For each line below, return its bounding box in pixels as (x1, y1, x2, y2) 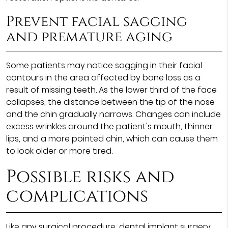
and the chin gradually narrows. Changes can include (6, 108, 221, 120)
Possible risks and (6, 164, 175, 189)
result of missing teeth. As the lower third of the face (6, 83, 217, 96)
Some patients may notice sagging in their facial (6, 59, 202, 71)
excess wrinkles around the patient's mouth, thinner (6, 120, 213, 132)
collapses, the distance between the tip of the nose (6, 96, 215, 108)
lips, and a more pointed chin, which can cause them (6, 132, 218, 145)
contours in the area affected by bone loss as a (6, 71, 201, 83)
